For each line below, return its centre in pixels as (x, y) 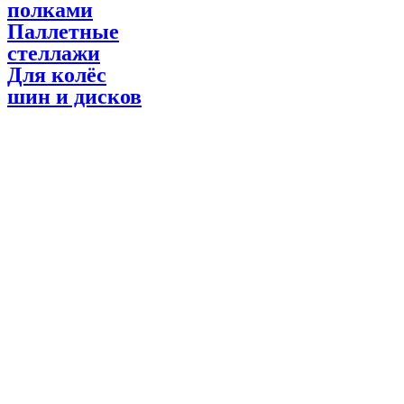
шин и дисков (74, 96)
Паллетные (63, 31)
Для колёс (57, 74)
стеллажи (54, 53)
